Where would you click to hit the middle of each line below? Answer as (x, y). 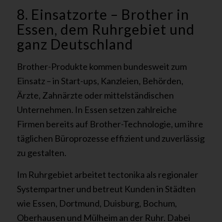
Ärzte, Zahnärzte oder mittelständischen (95, 95)
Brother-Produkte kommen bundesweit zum (102, 66)
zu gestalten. (41, 152)
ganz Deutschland (75, 44)
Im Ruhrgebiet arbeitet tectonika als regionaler (107, 175)
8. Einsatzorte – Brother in (103, 15)
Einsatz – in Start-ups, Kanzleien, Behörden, (100, 81)
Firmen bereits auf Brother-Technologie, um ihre (110, 124)
